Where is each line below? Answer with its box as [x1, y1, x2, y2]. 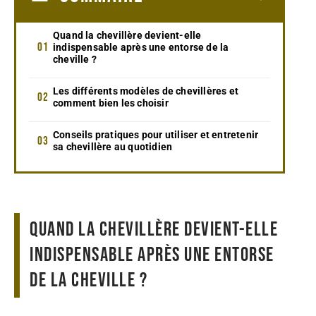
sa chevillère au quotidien [53, 140, 173, 152]
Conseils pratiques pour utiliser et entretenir [53, 128, 259, 140]
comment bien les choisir [53, 97, 169, 109]
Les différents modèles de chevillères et [53, 85, 238, 97]
